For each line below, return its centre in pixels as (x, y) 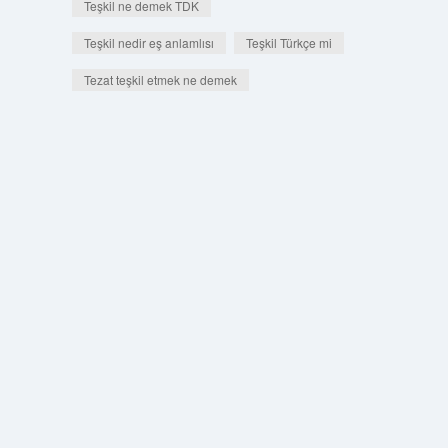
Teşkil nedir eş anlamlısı (148, 42)
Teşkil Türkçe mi (288, 42)
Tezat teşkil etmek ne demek (160, 79)
